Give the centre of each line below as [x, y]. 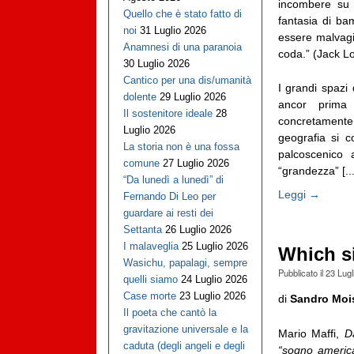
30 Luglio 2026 [156, 64]
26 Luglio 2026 [198, 230]
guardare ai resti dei [168, 213]
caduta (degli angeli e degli [184, 346]
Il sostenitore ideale [168, 114]
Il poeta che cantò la [169, 313]
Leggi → [299, 194]
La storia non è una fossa [181, 147]
